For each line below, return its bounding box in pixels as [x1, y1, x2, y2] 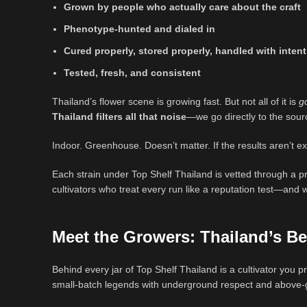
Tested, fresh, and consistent [64, 67, 201, 79]
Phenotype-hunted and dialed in [64, 23, 215, 35]
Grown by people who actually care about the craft [64, 1, 301, 13]
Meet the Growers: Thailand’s [52, 228, 282, 247]
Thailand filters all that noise [52, 111, 186, 123]
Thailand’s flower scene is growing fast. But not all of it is [52, 96, 299, 108]
